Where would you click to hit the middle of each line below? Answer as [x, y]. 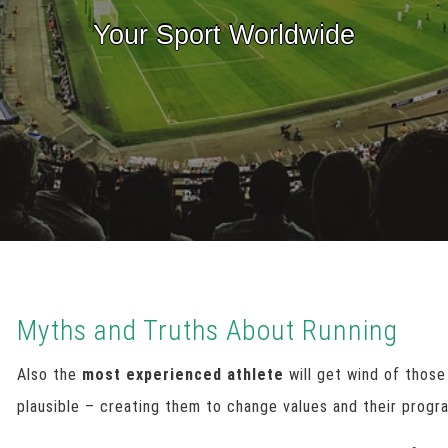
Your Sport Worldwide [224, 34]
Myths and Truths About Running [208, 330]
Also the [50, 374]
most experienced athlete [183, 374]
